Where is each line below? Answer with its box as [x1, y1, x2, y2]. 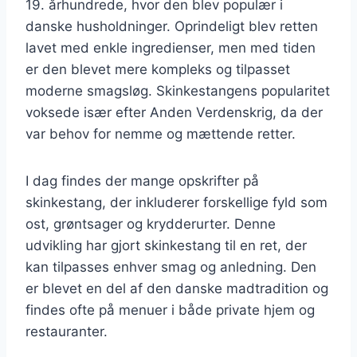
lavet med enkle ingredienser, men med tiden [25, 39, 316, 56]
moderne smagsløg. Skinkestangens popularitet [25, 82, 330, 99]
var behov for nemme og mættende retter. [25, 125, 296, 142]
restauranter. [25, 323, 108, 339]
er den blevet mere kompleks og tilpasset [25, 61, 290, 77]
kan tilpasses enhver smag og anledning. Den [25, 258, 316, 275]
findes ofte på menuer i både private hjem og [25, 301, 315, 318]
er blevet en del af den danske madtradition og [25, 280, 328, 296]
